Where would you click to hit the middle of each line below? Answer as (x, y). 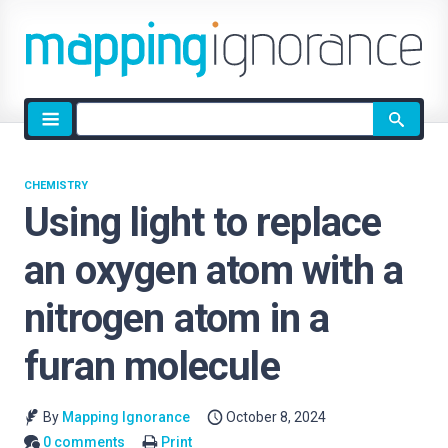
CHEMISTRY (56, 185)
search (99, 136)
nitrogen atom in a (177, 318)
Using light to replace (203, 222)
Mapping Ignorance (125, 417)
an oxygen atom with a (214, 270)
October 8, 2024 (276, 417)
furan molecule (152, 366)
